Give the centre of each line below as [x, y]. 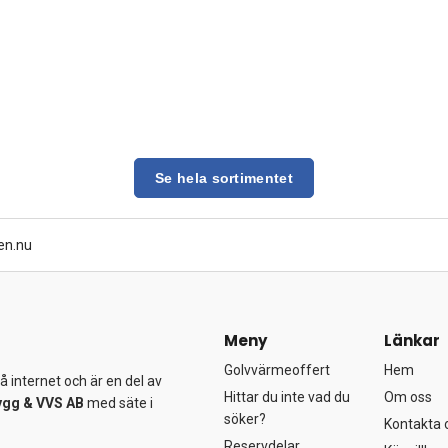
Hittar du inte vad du [287, 397]
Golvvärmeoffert [277, 370]
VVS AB [60, 403]
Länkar [411, 340]
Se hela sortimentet [224, 178]
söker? [245, 419]
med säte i [118, 403]
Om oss [407, 397]
